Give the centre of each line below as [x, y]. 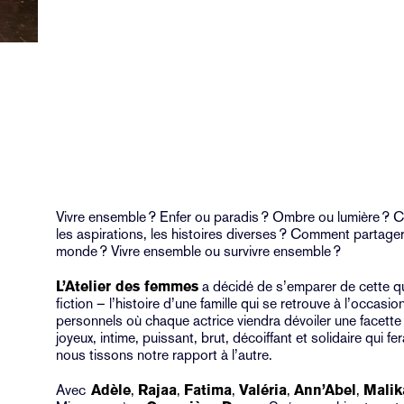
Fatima [208, 390]
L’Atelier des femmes [128, 286]
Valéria [263, 390]
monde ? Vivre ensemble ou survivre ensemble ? [199, 251]
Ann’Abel [326, 390]
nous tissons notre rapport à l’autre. [165, 355]
